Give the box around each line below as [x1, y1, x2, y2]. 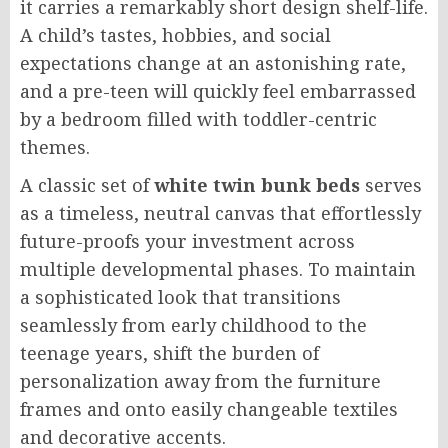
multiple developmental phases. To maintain [20, 256, 416, 281]
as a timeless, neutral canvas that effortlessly [20, 200, 421, 225]
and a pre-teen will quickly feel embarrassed [20, 78, 416, 103]
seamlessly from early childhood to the [20, 312, 367, 337]
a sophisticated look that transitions [20, 284, 341, 309]
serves [360, 172, 422, 197]
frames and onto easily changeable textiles [20, 396, 398, 421]
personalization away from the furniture [20, 368, 381, 393]
